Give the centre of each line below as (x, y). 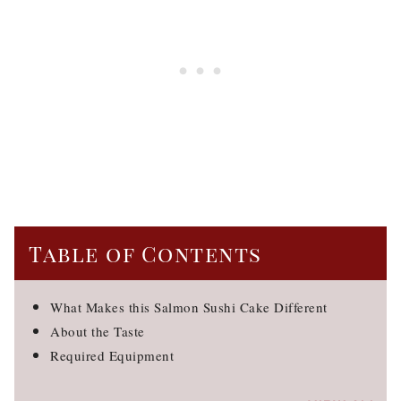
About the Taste (98, 331)
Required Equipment (112, 355)
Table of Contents (145, 253)
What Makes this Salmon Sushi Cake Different (189, 307)
